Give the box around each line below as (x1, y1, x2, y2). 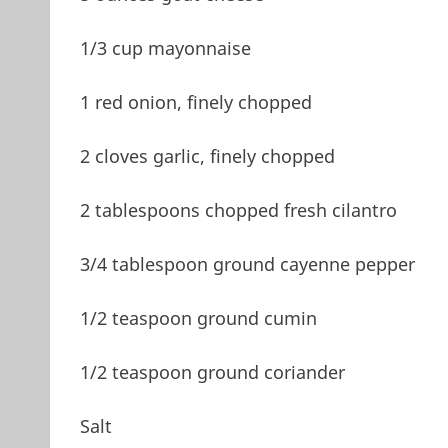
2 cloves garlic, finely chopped (79, 143, 335, 168)
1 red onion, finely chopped (79, 89, 312, 114)
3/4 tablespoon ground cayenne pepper (79, 251, 415, 276)
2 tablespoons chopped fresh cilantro (79, 197, 397, 222)
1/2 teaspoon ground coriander (79, 359, 345, 384)
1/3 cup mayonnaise (79, 35, 251, 60)
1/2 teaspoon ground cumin (79, 305, 317, 330)
